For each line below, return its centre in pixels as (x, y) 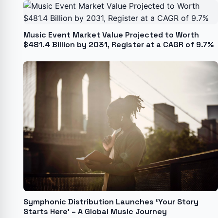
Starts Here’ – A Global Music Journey (95, 211)
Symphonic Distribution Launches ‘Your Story (111, 201)
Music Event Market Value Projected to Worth (111, 35)
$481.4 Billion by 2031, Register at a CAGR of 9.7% (118, 45)
